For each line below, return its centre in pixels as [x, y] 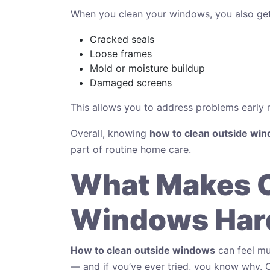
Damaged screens [131, 82]
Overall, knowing [110, 133]
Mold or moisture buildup [147, 68]
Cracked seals [122, 39]
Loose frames [121, 53]
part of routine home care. [131, 149]
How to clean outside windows [143, 250]
